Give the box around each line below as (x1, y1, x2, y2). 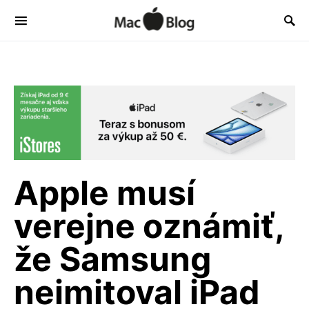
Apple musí (14, 172, 195, 214)
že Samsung (14, 239, 211, 280)
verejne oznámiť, (14, 206, 283, 247)
